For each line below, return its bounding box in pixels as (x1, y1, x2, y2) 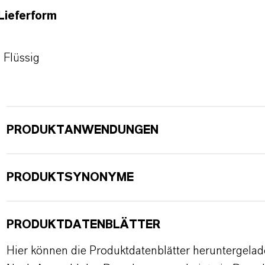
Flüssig (3, 52, 40, 64)
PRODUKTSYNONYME (6, 172, 134, 183)
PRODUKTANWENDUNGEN (6, 124, 159, 136)
